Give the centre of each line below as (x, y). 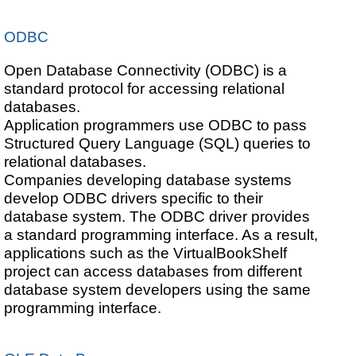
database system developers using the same (158, 290)
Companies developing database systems (148, 180)
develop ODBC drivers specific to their (134, 198)
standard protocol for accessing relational (145, 89)
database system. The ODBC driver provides (157, 217)
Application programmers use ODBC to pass (156, 125)
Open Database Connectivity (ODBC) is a (146, 70)
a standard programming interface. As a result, (161, 235)
